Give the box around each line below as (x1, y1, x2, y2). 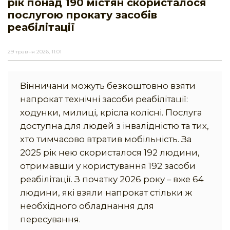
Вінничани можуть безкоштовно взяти (20, 81, 196, 91)
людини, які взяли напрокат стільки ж (20, 187, 192, 198)
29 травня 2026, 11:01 (8, 48, 62, 55)
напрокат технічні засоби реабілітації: (20, 94, 188, 105)
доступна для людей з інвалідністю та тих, (20, 121, 209, 131)
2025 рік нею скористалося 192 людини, (20, 147, 200, 158)
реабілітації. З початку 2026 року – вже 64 (20, 174, 204, 185)
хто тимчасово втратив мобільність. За (20, 134, 191, 145)
